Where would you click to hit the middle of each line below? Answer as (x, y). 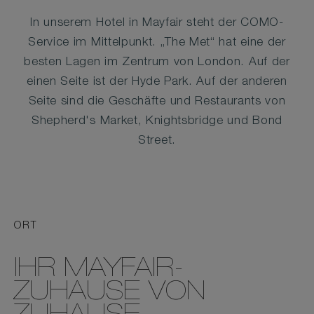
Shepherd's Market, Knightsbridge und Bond (157, 122)
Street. (157, 141)
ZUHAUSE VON (110, 294)
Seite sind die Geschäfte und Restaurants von (157, 102)
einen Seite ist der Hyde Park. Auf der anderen (157, 82)
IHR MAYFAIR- (99, 271)
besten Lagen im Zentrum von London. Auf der (157, 63)
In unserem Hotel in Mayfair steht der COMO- (157, 23)
